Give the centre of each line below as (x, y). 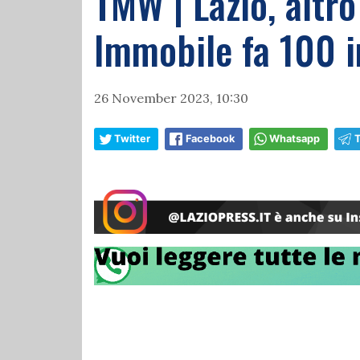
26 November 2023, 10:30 (171, 98)
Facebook (210, 139)
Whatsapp (295, 139)
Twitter (132, 139)
